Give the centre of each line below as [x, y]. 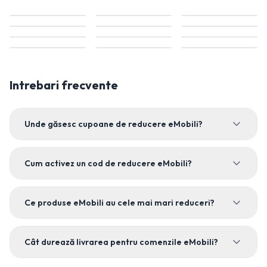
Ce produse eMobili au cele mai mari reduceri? [119, 203]
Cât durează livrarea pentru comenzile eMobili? [121, 242]
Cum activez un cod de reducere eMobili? [108, 163]
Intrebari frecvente [64, 85]
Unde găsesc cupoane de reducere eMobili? [114, 124]
